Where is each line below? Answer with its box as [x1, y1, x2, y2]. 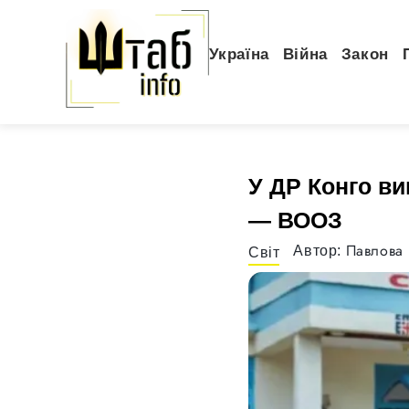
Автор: [293, 243, 346, 259]
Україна [208, 46, 269, 63]
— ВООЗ [248, 206, 342, 233]
